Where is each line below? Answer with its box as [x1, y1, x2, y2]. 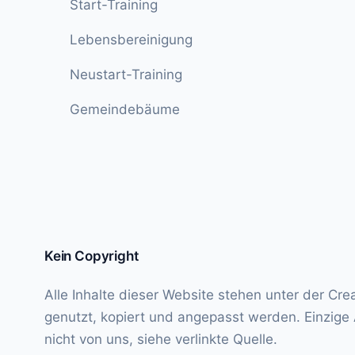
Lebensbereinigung [70, 32, 193, 48]
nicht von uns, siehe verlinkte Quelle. [44, 331, 277, 348]
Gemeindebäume [70, 101, 180, 118]
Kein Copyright [44, 248, 139, 265]
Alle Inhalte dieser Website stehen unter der [44, 287, 328, 303]
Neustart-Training [70, 67, 182, 83]
